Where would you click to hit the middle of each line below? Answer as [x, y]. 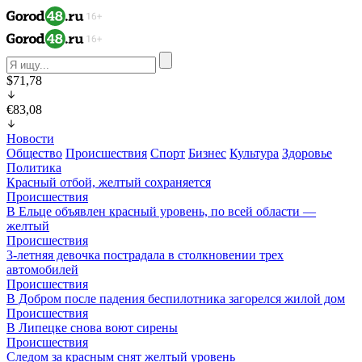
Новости [30, 139]
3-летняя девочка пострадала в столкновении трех [145, 255]
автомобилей [42, 269]
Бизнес [207, 153]
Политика [34, 168]
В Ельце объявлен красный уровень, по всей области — [161, 211]
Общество [34, 153]
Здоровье [307, 153]
